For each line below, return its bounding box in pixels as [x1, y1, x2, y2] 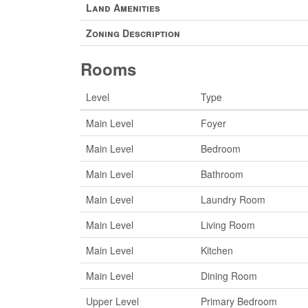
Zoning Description [86, 25, 180, 40]
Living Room [201, 217, 255, 232]
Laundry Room [201, 192, 265, 206]
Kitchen [201, 243, 233, 257]
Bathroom [201, 166, 243, 181]
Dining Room [201, 268, 257, 283]
